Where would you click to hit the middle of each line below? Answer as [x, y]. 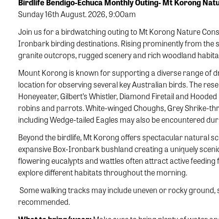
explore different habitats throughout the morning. [103, 173]
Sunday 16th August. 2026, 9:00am [77, 14]
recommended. [44, 202]
